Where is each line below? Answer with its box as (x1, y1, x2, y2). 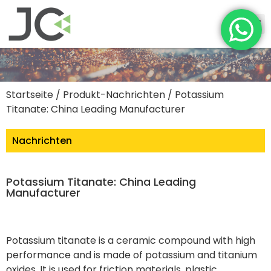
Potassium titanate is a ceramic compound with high (6, 233, 255, 248)
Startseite (6, 87, 53, 102)
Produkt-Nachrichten (63, 87, 165, 102)
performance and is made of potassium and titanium (6, 248, 257, 263)
